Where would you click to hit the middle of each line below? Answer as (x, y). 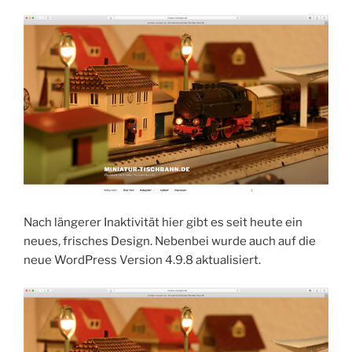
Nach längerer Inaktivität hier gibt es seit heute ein (163, 223)
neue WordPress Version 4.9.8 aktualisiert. (142, 260)
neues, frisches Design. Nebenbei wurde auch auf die (170, 242)
